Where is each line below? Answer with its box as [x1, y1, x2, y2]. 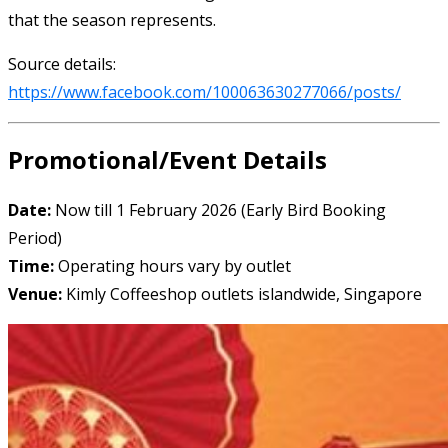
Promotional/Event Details [8, 143, 327, 177]
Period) [8, 227, 62, 250]
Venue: [8, 283, 62, 306]
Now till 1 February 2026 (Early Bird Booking [51, 199, 386, 222]
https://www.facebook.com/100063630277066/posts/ [8, 80, 401, 103]
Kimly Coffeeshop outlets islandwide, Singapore [62, 283, 422, 306]
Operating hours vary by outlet [54, 255, 291, 278]
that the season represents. [8, 8, 216, 31]
